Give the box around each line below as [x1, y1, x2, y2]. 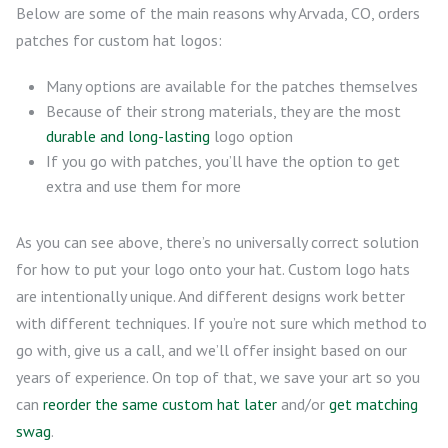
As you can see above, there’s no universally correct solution [16, 231, 419, 252]
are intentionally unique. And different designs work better [16, 285, 405, 306]
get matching [329, 393, 418, 414]
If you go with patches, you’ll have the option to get [46, 150, 400, 171]
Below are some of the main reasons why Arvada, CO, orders [16, 2, 420, 23]
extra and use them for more [46, 175, 241, 196]
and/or [277, 393, 329, 414]
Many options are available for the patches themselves [46, 75, 418, 96]
